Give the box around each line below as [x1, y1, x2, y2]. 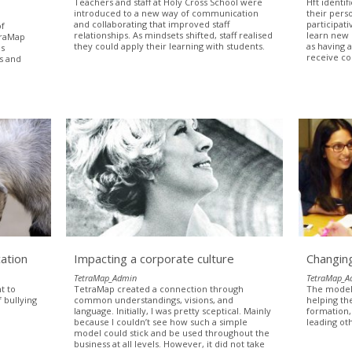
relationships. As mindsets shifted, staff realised [74, 28, 273, 41]
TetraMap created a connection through [74, 282, 244, 295]
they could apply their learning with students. [74, 39, 266, 52]
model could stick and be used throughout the [74, 326, 270, 339]
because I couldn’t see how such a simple [74, 315, 248, 328]
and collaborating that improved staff [74, 17, 230, 30]
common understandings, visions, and [74, 293, 234, 306]
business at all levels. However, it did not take [74, 337, 266, 350]
